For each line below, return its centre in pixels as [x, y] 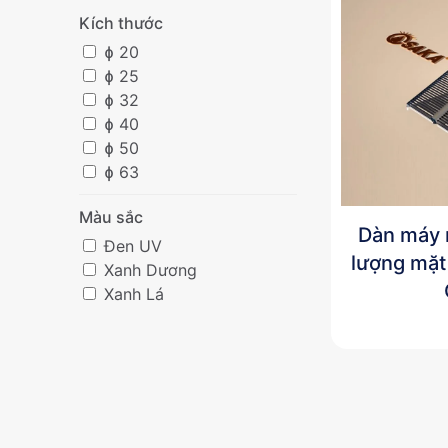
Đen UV [131, 245]
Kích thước [121, 22]
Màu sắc [111, 216]
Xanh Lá [132, 293]
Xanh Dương [148, 269]
